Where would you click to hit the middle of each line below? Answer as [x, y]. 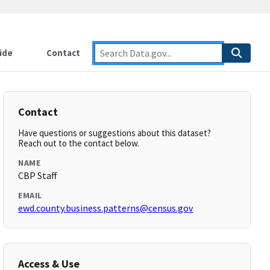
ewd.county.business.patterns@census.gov [106, 208]
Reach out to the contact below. [79, 143]
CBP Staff [38, 175]
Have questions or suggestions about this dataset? [115, 133]
